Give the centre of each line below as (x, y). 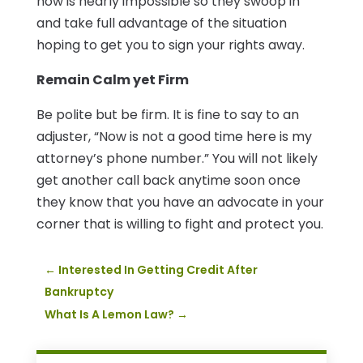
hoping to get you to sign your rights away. (170, 45)
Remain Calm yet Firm (112, 80)
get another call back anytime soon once (168, 181)
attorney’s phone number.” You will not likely (177, 159)
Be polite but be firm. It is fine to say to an (167, 115)
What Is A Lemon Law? (109, 315)
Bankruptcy (79, 292)
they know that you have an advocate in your (180, 203)
